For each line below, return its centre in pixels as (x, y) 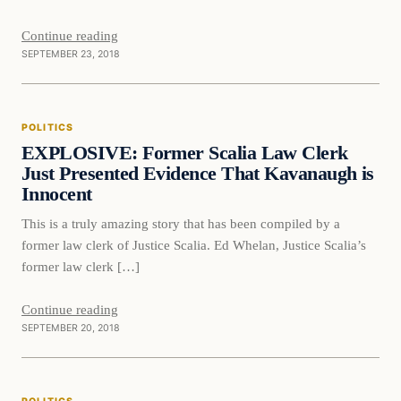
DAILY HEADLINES (90, 139)
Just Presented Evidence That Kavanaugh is (198, 173)
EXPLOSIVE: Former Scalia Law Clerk (185, 153)
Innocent (57, 194)
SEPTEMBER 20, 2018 (71, 328)
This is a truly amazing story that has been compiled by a (181, 223)
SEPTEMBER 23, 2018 (71, 54)
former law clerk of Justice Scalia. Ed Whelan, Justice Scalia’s (194, 244)
